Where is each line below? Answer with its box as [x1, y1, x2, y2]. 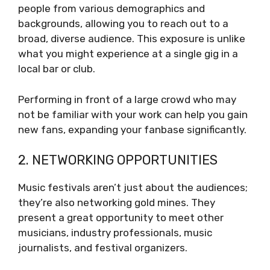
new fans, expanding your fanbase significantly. [18, 123, 246, 136]
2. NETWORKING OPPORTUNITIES [18, 152, 218, 168]
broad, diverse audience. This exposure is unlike [18, 33, 245, 45]
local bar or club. [18, 63, 98, 75]
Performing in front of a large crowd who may [18, 93, 236, 105]
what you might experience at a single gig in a [18, 48, 238, 60]
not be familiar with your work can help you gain [18, 108, 248, 121]
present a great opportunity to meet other [18, 212, 224, 224]
